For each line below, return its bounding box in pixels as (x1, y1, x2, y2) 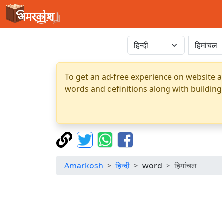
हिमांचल (174, 160, 197, 171)
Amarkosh (64, 160, 103, 171)
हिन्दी (115, 160, 130, 171)
